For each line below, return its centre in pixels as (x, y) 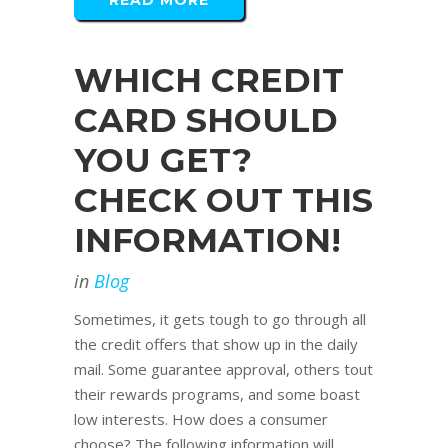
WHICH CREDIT (209, 80)
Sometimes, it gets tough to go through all (220, 319)
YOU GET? (163, 160)
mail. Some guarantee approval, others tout (223, 369)
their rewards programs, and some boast (217, 394)
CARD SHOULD (206, 120)
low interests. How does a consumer (201, 419)
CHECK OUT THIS (223, 200)
